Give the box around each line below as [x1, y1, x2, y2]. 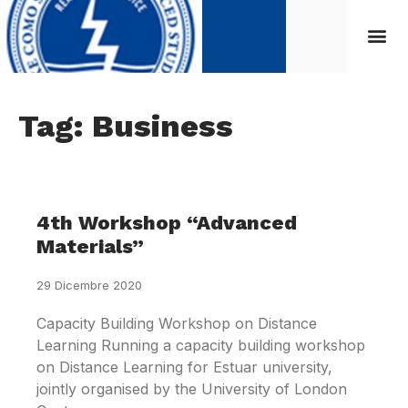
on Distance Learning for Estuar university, [36, 358, 332, 376]
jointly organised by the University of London [36, 380, 347, 398]
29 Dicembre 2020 [36, 278, 142, 292]
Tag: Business [18, 107, 233, 144]
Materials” [36, 235, 144, 258]
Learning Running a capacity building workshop [36, 336, 365, 354]
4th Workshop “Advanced [36, 211, 297, 234]
